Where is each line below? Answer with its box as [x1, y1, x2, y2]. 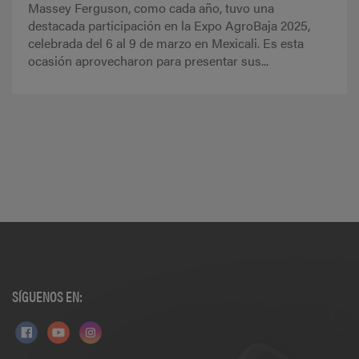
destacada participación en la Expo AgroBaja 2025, [28, 16, 310, 35]
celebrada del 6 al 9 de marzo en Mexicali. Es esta [28, 34, 304, 53]
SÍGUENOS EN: [12, 286, 83, 307]
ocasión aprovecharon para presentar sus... [28, 51, 268, 71]
